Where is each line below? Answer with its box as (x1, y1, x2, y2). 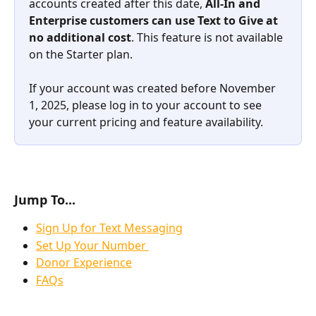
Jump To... (14, 191, 75, 209)
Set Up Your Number (36, 237, 149, 253)
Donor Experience (36, 255, 132, 271)
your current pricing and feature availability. (29, 114, 263, 130)
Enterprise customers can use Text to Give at (29, 12, 281, 28)
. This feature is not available (131, 29, 286, 45)
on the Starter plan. (29, 46, 133, 62)
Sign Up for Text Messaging (36, 220, 183, 236)
